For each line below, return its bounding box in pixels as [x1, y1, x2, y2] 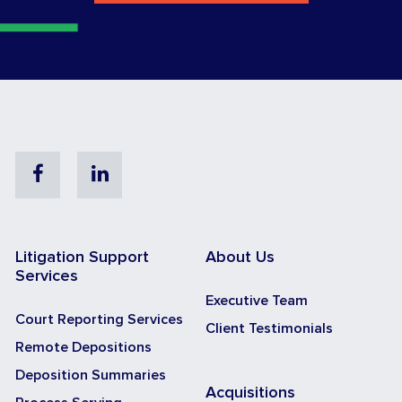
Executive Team [205, 293, 308, 308]
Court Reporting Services [15, 311, 183, 327]
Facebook [42, 162, 130, 182]
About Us [205, 249, 275, 266]
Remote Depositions [15, 339, 152, 354]
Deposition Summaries [15, 367, 166, 382]
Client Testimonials [205, 320, 333, 336]
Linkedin [107, 162, 180, 182]
